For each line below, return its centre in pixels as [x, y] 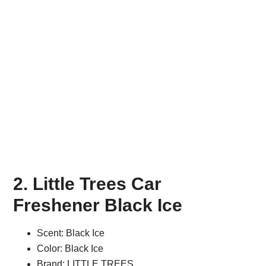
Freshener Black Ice [98, 205]
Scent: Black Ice [71, 233]
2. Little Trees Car [88, 184]
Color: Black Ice [70, 249]
